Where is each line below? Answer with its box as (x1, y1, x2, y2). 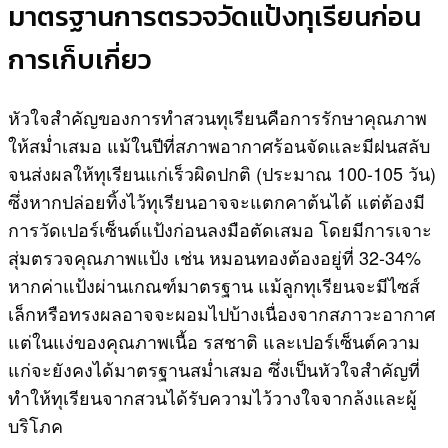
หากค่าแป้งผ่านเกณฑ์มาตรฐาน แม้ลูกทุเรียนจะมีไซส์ (8, 271, 420, 298)
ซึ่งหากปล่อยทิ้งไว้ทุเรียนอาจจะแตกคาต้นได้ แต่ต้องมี (8, 187, 425, 214)
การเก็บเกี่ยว (8, 38, 151, 80)
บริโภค (8, 411, 63, 438)
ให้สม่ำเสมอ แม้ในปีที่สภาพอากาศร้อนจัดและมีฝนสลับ (8, 131, 430, 158)
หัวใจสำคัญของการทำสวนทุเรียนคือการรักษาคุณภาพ (8, 103, 427, 130)
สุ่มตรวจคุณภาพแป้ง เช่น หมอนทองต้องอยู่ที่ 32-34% (8, 243, 421, 270)
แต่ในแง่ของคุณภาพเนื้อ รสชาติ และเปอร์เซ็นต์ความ (8, 327, 420, 354)
